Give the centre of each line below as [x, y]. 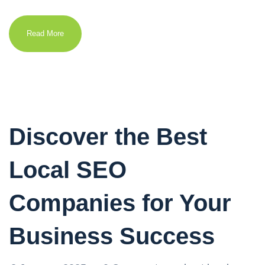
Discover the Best [108, 137]
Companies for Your [120, 203]
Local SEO [68, 170]
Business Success [112, 236]
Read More [45, 33]
